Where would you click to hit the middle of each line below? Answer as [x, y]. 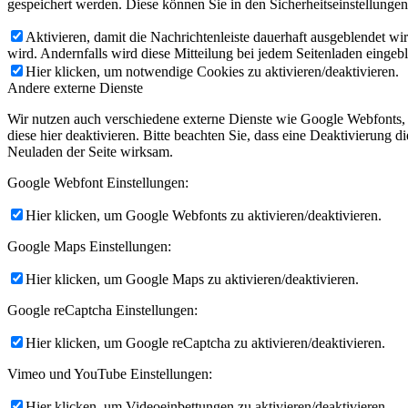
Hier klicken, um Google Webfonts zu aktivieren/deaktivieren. [204, 215]
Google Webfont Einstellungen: [98, 182]
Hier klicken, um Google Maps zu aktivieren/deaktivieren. [192, 279]
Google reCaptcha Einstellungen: [102, 310]
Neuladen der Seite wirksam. [90, 151]
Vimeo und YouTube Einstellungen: [110, 373]
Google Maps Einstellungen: [89, 246]
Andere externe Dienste [75, 87]
